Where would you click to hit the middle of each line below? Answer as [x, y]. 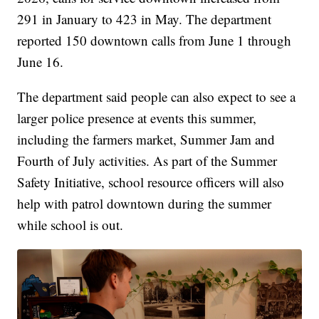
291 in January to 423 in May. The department [145, 19]
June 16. [41, 62]
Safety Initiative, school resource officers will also [151, 182]
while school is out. [70, 225]
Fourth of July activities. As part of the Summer [147, 161]
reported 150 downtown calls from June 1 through [155, 41]
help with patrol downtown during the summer [145, 204]
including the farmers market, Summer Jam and [146, 140]
